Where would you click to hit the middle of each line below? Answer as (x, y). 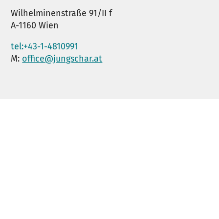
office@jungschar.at (62, 59)
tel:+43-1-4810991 (45, 47)
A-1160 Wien (35, 26)
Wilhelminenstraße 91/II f (62, 13)
